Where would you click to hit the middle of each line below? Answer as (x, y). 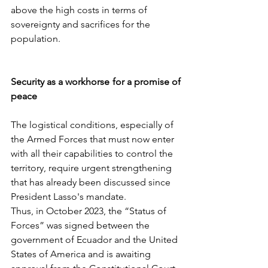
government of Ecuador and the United (95, 240)
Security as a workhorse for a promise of (96, 82)
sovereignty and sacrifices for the (82, 24)
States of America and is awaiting (82, 254)
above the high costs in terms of (80, 10)
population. (36, 39)
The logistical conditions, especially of (93, 125)
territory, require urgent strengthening (92, 168)
